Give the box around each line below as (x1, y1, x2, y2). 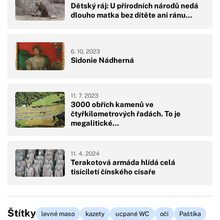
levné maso (41, 210, 75, 218)
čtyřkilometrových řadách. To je (71, 109, 181, 118)
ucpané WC (115, 210, 149, 218)
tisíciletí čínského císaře (71, 167, 156, 176)
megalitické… (71, 118, 119, 127)
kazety (85, 210, 105, 218)
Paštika (179, 210, 201, 218)
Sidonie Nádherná (71, 55, 134, 64)
